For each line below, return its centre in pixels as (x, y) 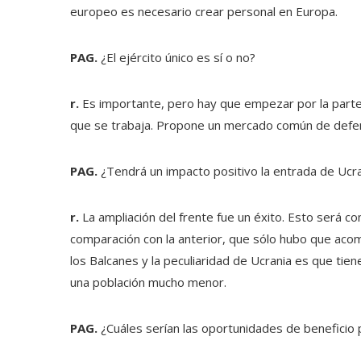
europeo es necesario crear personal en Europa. (204, 11)
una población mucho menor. (148, 282)
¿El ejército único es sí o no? (176, 57)
